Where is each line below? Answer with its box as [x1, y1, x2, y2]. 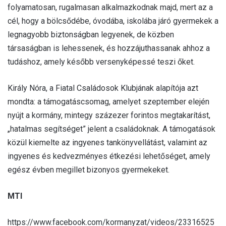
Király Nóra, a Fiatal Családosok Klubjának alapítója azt [8, 83, 198, 93]
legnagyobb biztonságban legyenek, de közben [8, 30, 174, 40]
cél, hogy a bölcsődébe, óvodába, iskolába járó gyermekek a [8, 16, 218, 26]
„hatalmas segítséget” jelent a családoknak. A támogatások [8, 124, 215, 134]
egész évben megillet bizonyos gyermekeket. [8, 165, 169, 175]
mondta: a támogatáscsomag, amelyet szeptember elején [8, 97, 209, 107]
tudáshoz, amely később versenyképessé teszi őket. [8, 57, 195, 67]
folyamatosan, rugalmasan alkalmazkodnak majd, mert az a [8, 3, 213, 13]
